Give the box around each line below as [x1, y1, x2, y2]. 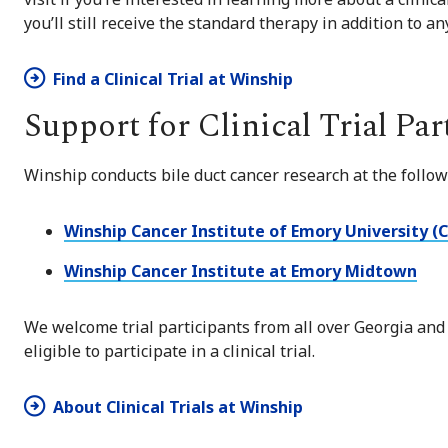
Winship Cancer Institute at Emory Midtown [64, 260, 417, 283]
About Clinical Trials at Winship [53, 396, 303, 419]
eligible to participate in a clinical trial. [24, 340, 315, 363]
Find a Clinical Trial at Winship [53, 68, 293, 91]
